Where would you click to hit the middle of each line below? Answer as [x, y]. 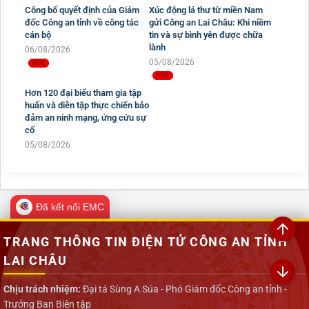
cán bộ [38, 34]
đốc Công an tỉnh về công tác [82, 22]
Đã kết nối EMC [70, 207]
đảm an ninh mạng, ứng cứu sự [86, 117]
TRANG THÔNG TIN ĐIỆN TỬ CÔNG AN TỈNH [146, 241]
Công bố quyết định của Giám [82, 10]
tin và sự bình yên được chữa [206, 34]
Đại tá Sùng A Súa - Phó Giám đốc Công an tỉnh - [184, 289]
